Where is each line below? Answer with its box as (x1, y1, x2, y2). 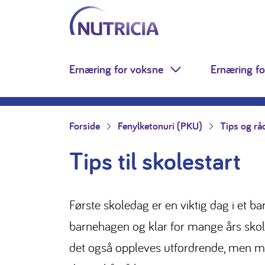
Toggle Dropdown (174, 69, 257, 85)
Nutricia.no (69, 5, 119, 21)
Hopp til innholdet (11, 12, 95, 28)
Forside (69, 119, 100, 132)
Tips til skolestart (69, 144, 241, 177)
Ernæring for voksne (69, 62, 163, 77)
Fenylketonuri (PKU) (118, 119, 202, 132)
